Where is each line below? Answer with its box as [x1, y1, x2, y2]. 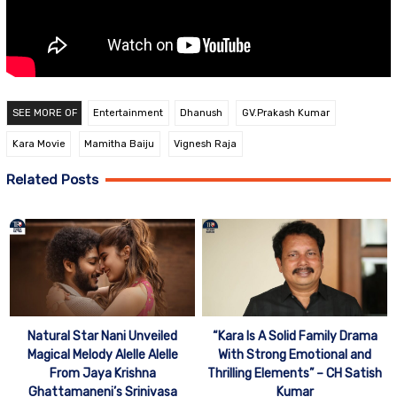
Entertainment [93, 106, 164, 119]
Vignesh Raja [174, 137, 237, 150]
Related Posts [6, 171, 98, 189]
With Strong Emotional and [218, 346, 371, 362]
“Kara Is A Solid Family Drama [212, 328, 378, 344]
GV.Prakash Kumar [241, 106, 330, 119]
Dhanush [180, 106, 223, 119]
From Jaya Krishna [49, 365, 156, 381]
